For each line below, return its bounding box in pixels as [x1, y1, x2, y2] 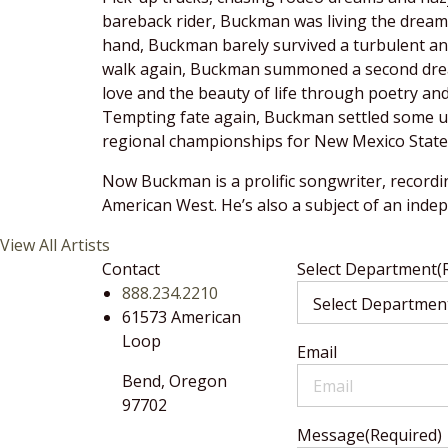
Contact [102, 258, 160, 280]
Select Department [297, 258, 437, 280]
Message [297, 424, 365, 446]
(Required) [365, 424, 442, 446]
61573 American [122, 306, 241, 328]
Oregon [169, 370, 227, 392]
